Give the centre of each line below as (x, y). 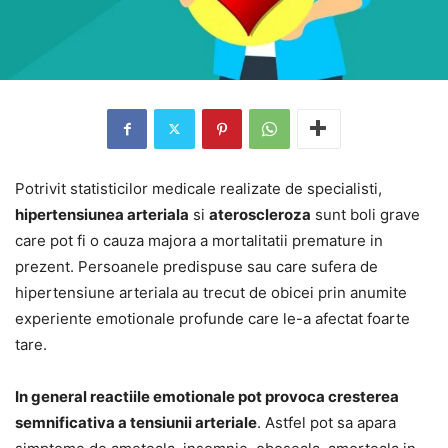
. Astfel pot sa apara (326, 422)
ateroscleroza (260, 214)
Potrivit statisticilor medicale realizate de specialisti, (198, 188)
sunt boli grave (365, 214)
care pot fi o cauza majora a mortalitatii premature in (199, 240)
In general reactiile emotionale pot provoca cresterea (207, 396)
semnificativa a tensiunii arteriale (136, 422)
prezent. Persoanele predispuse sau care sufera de (196, 266)
